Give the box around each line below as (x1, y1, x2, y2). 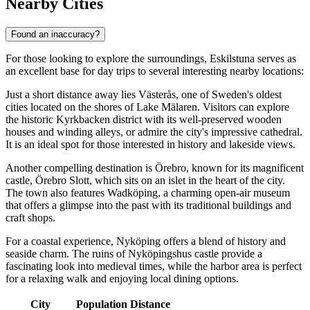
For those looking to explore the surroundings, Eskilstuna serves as (6, 52, 296, 64)
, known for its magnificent (186, 161, 304, 174)
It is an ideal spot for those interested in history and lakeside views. (6, 138, 295, 150)
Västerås (138, 88, 176, 100)
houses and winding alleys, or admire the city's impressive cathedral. (6, 125, 302, 138)
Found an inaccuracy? (11, 28, 100, 39)
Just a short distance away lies (6, 88, 138, 100)
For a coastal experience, (6, 235, 116, 247)
